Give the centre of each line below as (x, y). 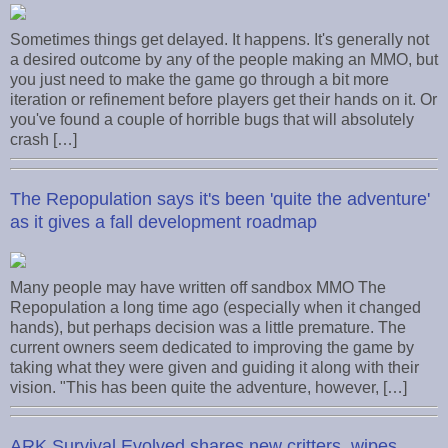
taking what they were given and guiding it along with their (214, 367)
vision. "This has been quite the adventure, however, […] (208, 387)
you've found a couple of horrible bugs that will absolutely (212, 119)
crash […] (43, 139)
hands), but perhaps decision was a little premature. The (208, 327)
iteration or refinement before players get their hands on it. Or (223, 99)
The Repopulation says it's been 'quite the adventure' (220, 198)
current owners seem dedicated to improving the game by (212, 347)
